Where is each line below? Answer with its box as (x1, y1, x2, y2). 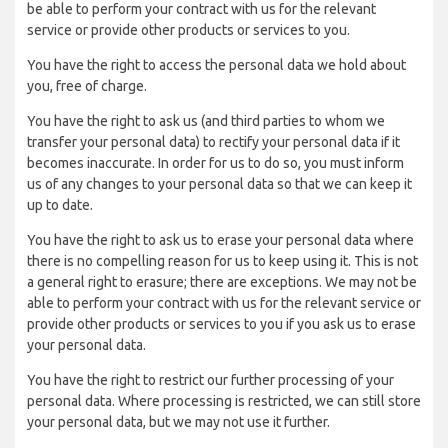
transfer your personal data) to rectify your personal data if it (27, 134, 400, 150)
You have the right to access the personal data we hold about (27, 57, 406, 73)
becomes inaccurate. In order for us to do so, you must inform (27, 155, 404, 171)
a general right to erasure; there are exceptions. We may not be (27, 274, 417, 290)
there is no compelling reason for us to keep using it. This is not (27, 253, 418, 269)
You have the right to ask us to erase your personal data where (27, 232, 414, 248)
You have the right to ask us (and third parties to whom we (27, 113, 385, 129)
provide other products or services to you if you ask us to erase (27, 316, 416, 332)
